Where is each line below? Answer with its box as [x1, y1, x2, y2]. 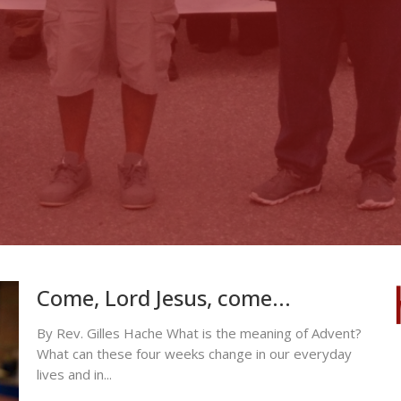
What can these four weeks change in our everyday [36, 344, 352, 363]
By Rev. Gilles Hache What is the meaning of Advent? [36, 323, 362, 342]
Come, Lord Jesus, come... [36, 282, 291, 312]
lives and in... [36, 364, 112, 383]
